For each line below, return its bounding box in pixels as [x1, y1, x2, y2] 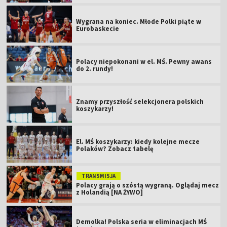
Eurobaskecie [76, 24, 120, 33]
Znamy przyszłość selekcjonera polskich [76, 97, 204, 106]
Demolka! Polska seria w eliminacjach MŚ [76, 217, 207, 226]
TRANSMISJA [82, 172, 116, 179]
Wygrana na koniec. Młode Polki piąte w [76, 17, 202, 26]
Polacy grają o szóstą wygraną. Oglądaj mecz [76, 180, 219, 190]
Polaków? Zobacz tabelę [76, 144, 154, 153]
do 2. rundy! [76, 64, 113, 73]
